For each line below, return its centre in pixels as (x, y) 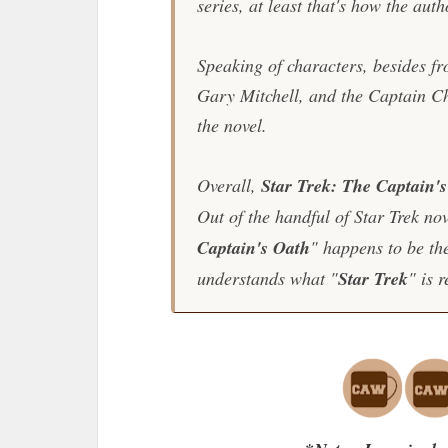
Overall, (228, 185)
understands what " (267, 278)
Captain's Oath (253, 247)
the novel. (234, 125)
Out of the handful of (275, 216)
